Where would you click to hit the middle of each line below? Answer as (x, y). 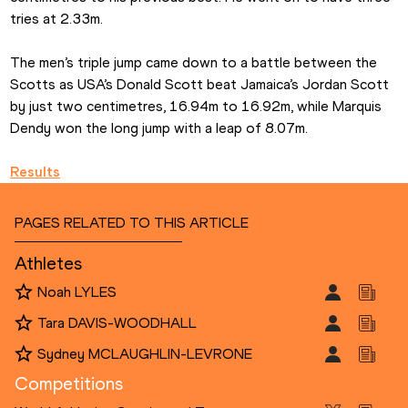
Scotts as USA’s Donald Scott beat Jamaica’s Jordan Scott (200, 84)
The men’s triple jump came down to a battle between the (194, 62)
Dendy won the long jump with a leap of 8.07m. (159, 127)
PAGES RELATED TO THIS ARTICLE (132, 222)
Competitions (69, 383)
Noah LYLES (77, 291)
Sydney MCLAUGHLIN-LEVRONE (145, 353)
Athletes (48, 263)
